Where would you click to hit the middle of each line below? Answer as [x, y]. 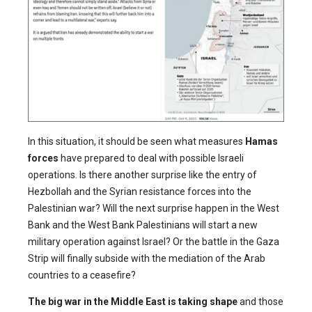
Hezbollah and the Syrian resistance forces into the [140, 192]
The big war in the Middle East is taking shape [133, 302]
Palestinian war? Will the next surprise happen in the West [154, 209]
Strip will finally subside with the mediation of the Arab [147, 259]
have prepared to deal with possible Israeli [151, 158]
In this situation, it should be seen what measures [136, 142]
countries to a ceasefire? [82, 275]
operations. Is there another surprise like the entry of [142, 175]
